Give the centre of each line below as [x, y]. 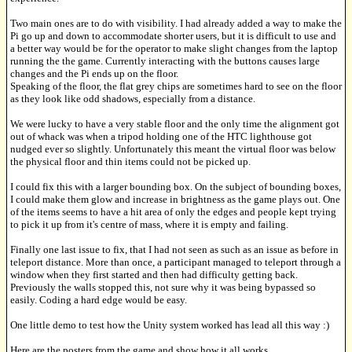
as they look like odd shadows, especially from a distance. [133, 99]
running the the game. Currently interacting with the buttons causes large [165, 61]
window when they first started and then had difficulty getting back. [154, 275]
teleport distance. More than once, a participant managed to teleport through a [176, 262]
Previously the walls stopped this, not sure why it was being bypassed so [163, 288]
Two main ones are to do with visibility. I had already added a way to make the [176, 24]
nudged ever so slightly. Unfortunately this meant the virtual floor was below [173, 149]
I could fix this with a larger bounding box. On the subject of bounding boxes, [176, 187]
